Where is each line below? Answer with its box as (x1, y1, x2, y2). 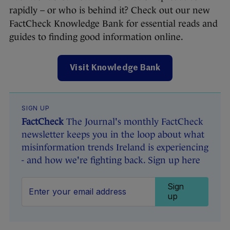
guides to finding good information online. (9, 32, 185, 43)
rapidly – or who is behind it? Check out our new (9, 5, 210, 16)
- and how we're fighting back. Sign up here (22, 155, 200, 166)
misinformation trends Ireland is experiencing (22, 142, 208, 153)
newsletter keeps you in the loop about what (22, 129, 204, 140)
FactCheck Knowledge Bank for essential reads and (9, 18, 218, 29)
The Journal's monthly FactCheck (64, 117, 203, 127)
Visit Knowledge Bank (70, 64, 160, 73)
